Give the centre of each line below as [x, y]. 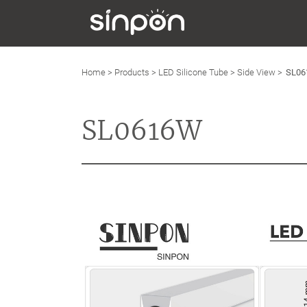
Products [132, 72]
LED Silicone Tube [193, 72]
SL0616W [142, 131]
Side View [256, 72]
